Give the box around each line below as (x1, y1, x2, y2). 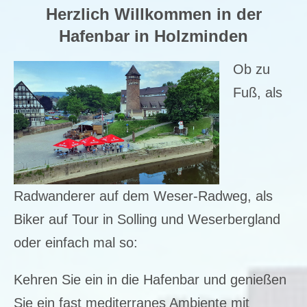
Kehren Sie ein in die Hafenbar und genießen (14, 271, 286, 287)
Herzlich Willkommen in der (45, 4, 262, 23)
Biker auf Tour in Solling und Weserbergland (14, 211, 280, 227)
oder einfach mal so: (14, 234, 138, 250)
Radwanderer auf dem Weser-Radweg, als (14, 188, 273, 204)
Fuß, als (233, 84, 282, 100)
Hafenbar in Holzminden (59, 26, 248, 45)
